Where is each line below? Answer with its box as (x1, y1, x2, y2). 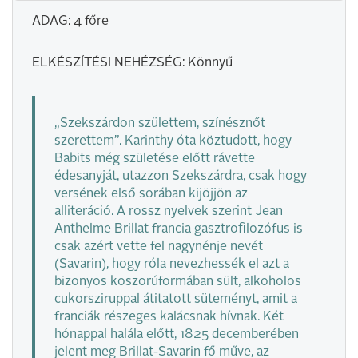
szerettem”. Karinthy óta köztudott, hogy (54, 135, 292, 148)
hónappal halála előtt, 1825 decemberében (54, 328, 299, 341)
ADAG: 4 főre (32, 15, 109, 28)
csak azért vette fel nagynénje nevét (54, 241, 263, 253)
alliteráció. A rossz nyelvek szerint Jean (54, 205, 283, 218)
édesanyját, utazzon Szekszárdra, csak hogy (54, 170, 307, 183)
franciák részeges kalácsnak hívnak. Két (54, 311, 284, 324)
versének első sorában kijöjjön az (54, 188, 248, 201)
